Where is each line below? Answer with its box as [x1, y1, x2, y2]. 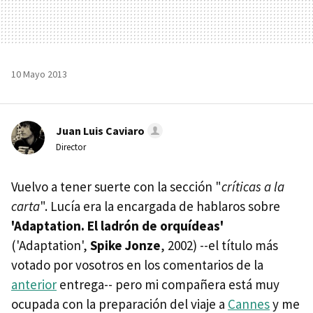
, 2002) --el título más [161, 236, 278, 254]
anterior [11, 275, 57, 293]
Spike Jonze [90, 236, 161, 254]
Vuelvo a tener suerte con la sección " [11, 177, 221, 195]
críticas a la [221, 177, 284, 195]
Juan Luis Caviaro [56, 123, 145, 138]
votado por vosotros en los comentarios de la [11, 256, 263, 273]
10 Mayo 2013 [11, 67, 67, 80]
